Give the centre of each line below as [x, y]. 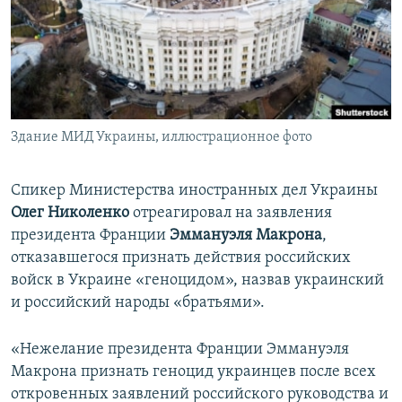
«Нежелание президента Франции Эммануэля [180, 350]
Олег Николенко [70, 214]
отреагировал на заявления [231, 214]
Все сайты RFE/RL [92, 137]
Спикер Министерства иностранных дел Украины [194, 191]
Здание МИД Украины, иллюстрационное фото [162, 138]
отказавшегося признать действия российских [181, 258]
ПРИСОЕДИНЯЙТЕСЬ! [73, 15]
